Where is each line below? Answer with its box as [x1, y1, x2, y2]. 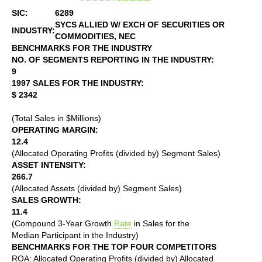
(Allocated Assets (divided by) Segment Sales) [12, 183, 182, 193]
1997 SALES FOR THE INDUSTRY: [12, 78, 144, 88]
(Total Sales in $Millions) [12, 113, 101, 123]
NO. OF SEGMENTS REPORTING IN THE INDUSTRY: [12, 54, 214, 64]
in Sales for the [132, 218, 189, 228]
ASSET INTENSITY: [12, 160, 86, 170]
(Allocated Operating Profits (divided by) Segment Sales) [12, 148, 220, 158]
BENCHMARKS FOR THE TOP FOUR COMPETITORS [12, 242, 216, 251]
